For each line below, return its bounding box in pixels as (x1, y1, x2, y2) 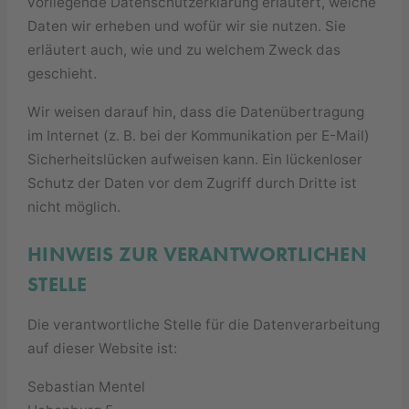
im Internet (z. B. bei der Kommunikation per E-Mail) (27, 126, 371, 144)
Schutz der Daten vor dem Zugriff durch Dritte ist (27, 173, 358, 192)
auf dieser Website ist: (27, 340, 178, 358)
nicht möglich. (27, 197, 121, 215)
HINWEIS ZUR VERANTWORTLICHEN (27, 240, 367, 267)
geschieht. (27, 65, 98, 83)
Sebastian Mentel (27, 377, 146, 395)
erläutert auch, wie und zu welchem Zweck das (27, 41, 341, 59)
